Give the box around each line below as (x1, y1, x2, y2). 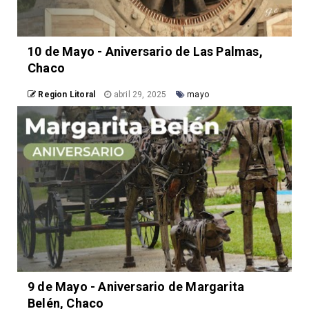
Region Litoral (38, 90, 96, 100)
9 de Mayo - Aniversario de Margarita (28, 279, 245, 295)
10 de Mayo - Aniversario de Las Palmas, (28, 44, 263, 59)
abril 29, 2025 (111, 90, 169, 100)
